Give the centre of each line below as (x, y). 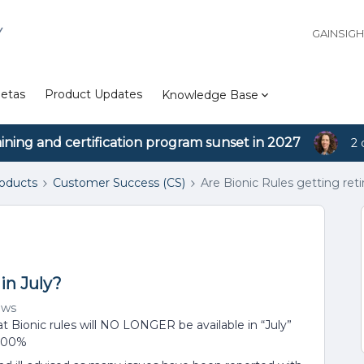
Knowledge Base (210, 95)
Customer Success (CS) (119, 183)
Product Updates (93, 94)
